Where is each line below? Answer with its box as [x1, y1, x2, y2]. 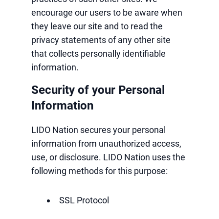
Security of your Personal [31, 83, 165, 97]
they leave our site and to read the [31, 21, 163, 31]
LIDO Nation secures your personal [31, 125, 166, 135]
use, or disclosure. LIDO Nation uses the [31, 152, 185, 162]
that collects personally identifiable [31, 48, 166, 59]
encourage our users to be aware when [31, 7, 182, 18]
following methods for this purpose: [31, 166, 168, 176]
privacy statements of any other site [31, 35, 171, 45]
